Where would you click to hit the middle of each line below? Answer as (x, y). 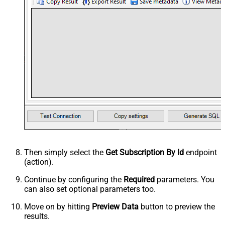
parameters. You (185, 180)
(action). (39, 162)
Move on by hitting (58, 207)
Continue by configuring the (74, 180)
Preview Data (115, 207)
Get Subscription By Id (145, 153)
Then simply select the (65, 153)
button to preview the (177, 207)
